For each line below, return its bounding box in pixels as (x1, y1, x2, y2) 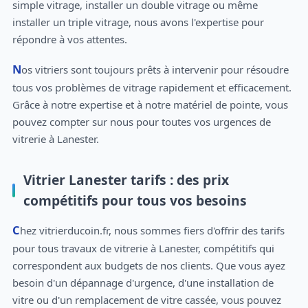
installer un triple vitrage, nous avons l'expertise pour (12, 14, 264, 29)
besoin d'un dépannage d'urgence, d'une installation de (12, 275, 274, 289)
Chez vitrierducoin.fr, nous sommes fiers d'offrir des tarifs (12, 221, 20, 238)
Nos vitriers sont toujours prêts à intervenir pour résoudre (12, 61, 21, 78)
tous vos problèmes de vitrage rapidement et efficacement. (12, 80, 291, 95)
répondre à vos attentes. (12, 32, 127, 46)
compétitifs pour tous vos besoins (23, 191, 247, 210)
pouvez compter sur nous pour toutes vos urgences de (12, 115, 271, 129)
